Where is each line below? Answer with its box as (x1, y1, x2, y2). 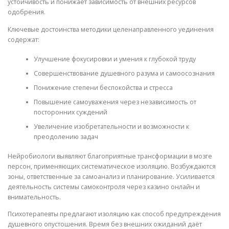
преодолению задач (33, 132, 98, 141)
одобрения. (8, 8, 45, 17)
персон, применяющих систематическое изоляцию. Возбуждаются (8, 162, 216, 171)
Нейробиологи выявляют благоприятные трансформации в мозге (8, 152, 212, 161)
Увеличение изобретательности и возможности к (33, 122, 189, 131)
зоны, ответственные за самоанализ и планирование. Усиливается (8, 172, 215, 181)
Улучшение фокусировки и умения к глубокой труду (33, 54, 196, 63)
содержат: (8, 35, 39, 44)
